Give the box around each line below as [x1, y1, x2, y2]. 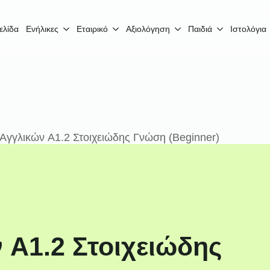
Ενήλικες [26, 24, 58, 34]
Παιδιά [188, 24, 212, 34]
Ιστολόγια [230, 24, 266, 34]
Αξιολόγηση [126, 24, 170, 34]
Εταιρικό [77, 24, 108, 34]
